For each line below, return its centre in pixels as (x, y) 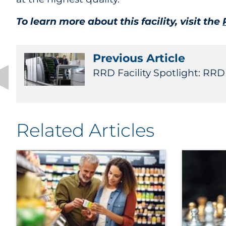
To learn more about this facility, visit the (119, 21)
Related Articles (85, 130)
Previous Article (139, 58)
